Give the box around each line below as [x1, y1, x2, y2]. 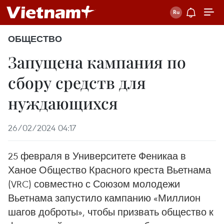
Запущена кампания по [8, 51, 186, 72]
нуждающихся [8, 92, 118, 113]
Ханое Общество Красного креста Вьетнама [8, 163, 211, 176]
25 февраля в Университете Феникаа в [8, 149, 186, 162]
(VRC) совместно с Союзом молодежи [8, 177, 180, 190]
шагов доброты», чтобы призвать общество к [8, 205, 213, 218]
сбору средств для [8, 71, 146, 93]
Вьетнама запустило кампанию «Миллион [8, 191, 200, 204]
